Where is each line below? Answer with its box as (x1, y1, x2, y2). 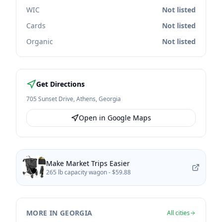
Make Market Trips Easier (46, 159, 130, 168)
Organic (26, 37, 53, 46)
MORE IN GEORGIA (26, 208, 93, 218)
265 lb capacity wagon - (46, 168, 112, 176)
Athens (76, 95, 96, 103)
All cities (167, 209, 190, 217)
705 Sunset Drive (26, 95, 73, 103)
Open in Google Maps (79, 113, 151, 122)
